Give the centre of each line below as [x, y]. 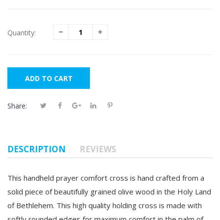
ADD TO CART [49, 78]
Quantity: [22, 33]
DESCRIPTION [37, 149]
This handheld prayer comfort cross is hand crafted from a [106, 178]
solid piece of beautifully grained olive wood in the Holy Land [109, 191]
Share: [17, 106]
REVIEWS [98, 149]
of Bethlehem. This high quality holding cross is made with [105, 205]
